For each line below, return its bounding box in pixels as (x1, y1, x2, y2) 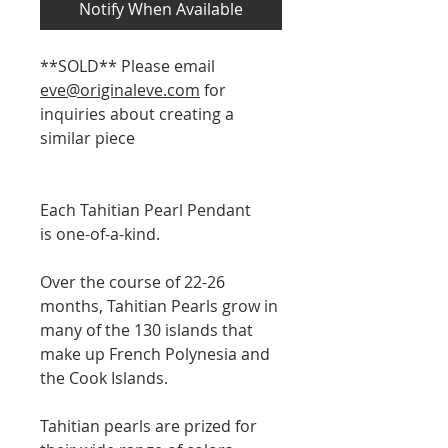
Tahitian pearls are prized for (40, 414, 257, 437)
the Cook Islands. (40, 366, 168, 389)
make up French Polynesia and (40, 342, 270, 365)
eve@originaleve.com (40, 78, 200, 101)
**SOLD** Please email (40, 54, 215, 77)
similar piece (40, 126, 135, 149)
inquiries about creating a (40, 102, 234, 125)
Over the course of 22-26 (40, 270, 225, 293)
